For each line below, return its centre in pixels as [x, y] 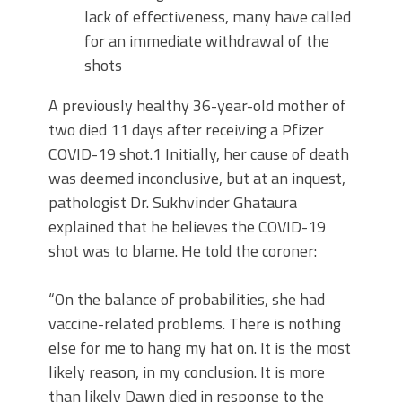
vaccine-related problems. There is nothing [195, 324]
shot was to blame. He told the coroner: [183, 251]
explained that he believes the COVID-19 [187, 227]
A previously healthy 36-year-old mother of [197, 106]
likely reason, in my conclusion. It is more [187, 372]
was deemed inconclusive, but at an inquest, [197, 179]
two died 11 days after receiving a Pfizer [186, 130]
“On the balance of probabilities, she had [187, 300]
